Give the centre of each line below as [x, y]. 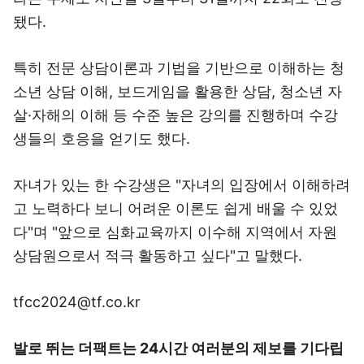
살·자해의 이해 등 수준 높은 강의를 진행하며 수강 [175, 115]
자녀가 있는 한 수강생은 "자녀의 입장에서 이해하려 [182, 185]
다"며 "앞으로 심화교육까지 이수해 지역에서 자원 [175, 232]
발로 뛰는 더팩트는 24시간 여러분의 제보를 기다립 [178, 348]
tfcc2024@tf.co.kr [77, 302]
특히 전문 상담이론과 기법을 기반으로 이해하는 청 [179, 68]
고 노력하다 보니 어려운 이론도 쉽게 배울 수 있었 [175, 208]
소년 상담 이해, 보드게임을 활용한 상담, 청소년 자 [178, 91]
